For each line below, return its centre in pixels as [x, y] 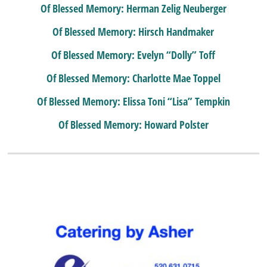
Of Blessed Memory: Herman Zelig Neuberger [133, 9]
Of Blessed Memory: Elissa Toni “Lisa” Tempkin [133, 102]
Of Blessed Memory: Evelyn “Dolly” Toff [133, 55]
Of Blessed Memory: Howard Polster [133, 125]
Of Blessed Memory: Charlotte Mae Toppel [133, 78]
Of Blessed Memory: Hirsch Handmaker [133, 32]
